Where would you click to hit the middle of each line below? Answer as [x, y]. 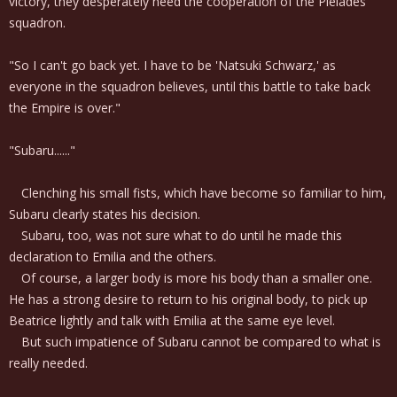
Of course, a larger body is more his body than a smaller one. [191, 278]
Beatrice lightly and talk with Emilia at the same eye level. [172, 320]
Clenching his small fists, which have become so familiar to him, [198, 193]
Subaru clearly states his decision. [105, 214]
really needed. [48, 363]
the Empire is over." [65, 108]
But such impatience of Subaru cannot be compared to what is [195, 342]
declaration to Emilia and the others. [113, 257]
